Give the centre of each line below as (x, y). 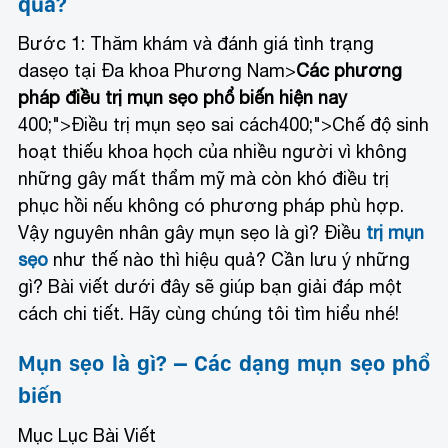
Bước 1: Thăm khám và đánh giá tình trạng (196, 43)
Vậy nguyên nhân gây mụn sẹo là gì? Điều (192, 232)
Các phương (349, 70)
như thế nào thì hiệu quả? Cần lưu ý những (229, 259)
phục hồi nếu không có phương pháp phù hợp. (211, 205)
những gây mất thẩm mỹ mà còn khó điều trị (204, 178)
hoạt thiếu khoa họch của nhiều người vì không (213, 151)
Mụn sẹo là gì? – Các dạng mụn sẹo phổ (224, 362)
